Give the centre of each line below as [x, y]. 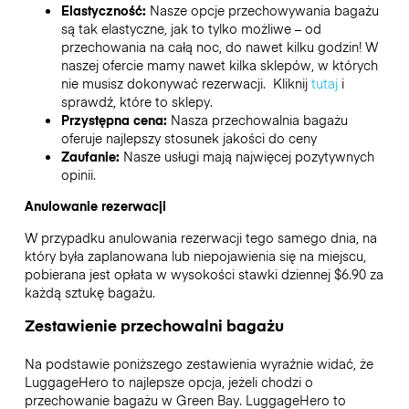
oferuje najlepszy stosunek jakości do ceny [189, 138]
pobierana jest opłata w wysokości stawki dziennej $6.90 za [204, 273]
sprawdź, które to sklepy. [136, 102]
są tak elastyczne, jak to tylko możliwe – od [191, 29]
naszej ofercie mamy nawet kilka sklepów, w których [219, 65]
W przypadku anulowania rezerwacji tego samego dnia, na [200, 237]
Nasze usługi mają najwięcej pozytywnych [248, 157]
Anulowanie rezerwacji [95, 206]
